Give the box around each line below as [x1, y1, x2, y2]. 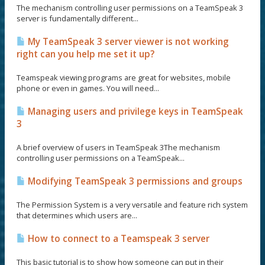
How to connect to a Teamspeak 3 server [25, 232, 209, 245]
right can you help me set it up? [17, 48, 154, 60]
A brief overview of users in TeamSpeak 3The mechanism [17, 142, 220, 153]
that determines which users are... [17, 210, 137, 221]
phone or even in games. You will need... [17, 83, 159, 93]
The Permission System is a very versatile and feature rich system [17, 199, 248, 210]
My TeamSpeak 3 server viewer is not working [25, 35, 229, 48]
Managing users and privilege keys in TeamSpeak [25, 105, 243, 118]
